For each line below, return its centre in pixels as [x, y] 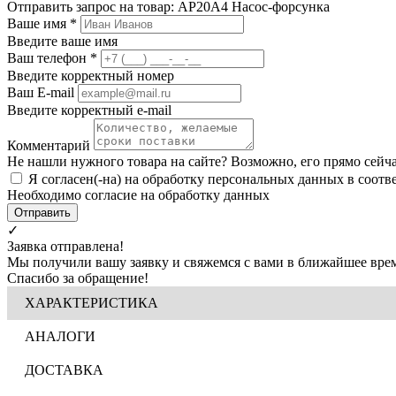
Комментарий [49, 145]
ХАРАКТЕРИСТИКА [91, 302]
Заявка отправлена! [65, 246]
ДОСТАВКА [64, 369]
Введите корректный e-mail [89, 110]
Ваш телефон [49, 57]
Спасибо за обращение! [78, 278]
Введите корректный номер [91, 75]
